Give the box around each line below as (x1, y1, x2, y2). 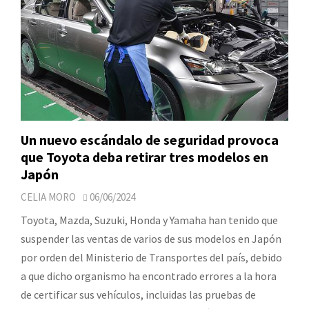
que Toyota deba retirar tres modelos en (21, 148, 268, 166)
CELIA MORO (21, 190, 76, 203)
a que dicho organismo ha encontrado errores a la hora (21, 268, 277, 283)
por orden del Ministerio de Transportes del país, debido (21, 250, 282, 264)
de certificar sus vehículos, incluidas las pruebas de (21, 287, 256, 301)
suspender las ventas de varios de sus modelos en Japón (21, 231, 281, 246)
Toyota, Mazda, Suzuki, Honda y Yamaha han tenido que (21, 212, 278, 227)
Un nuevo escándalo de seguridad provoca (21, 130, 279, 148)
